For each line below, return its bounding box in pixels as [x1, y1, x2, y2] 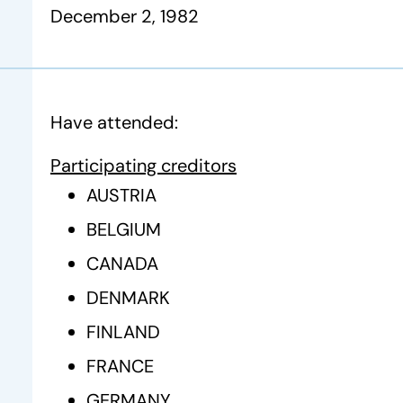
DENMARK [86, 286, 170, 309]
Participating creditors [50, 154, 237, 177]
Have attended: [50, 111, 178, 134]
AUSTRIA [86, 184, 157, 207]
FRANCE [86, 354, 154, 378]
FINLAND [86, 320, 160, 344]
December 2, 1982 [50, 4, 199, 28]
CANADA [86, 252, 158, 275]
